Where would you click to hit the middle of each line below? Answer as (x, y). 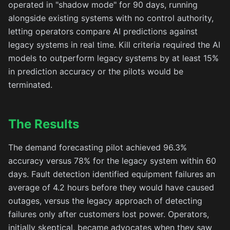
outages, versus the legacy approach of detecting (105, 201)
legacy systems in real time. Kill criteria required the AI (114, 45)
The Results (44, 124)
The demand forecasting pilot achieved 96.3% (98, 147)
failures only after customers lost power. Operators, (109, 214)
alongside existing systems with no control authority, (111, 18)
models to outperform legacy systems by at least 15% (113, 58)
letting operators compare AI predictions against (103, 31)
